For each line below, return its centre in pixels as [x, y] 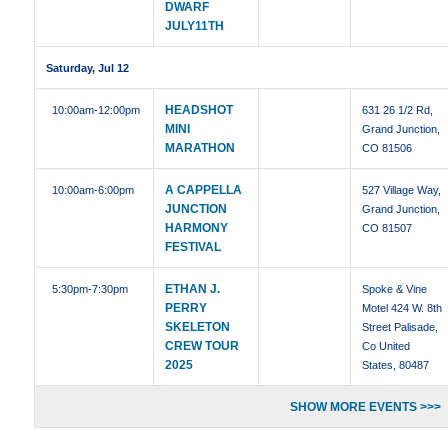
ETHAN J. [193, 289]
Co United [386, 346]
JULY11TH [195, 26]
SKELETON [198, 327]
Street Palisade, [400, 327]
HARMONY [197, 228]
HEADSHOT [199, 110]
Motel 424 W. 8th [402, 308]
